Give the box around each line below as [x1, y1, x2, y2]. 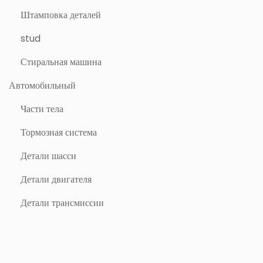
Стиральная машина [21, 55, 102, 69]
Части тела [21, 102, 63, 116]
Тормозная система [21, 126, 97, 139]
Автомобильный [9, 79, 76, 92]
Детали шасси [21, 149, 76, 163]
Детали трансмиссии [21, 196, 104, 210]
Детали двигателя [21, 173, 92, 186]
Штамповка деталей [21, 8, 101, 22]
